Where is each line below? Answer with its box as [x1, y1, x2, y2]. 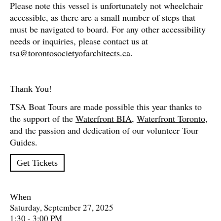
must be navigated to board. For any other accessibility [10, 23, 206, 35]
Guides [10, 136, 35, 148]
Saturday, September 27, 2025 [10, 202, 113, 213]
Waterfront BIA [75, 112, 132, 124]
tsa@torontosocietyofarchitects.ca [10, 47, 130, 59]
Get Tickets [17, 158, 58, 168]
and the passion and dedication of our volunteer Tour [10, 124, 198, 136]
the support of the [10, 112, 75, 124]
